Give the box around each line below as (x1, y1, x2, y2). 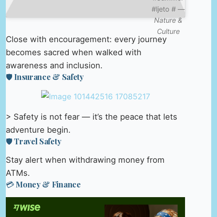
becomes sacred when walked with (6, 47, 141, 57)
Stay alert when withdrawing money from (6, 155, 165, 165)
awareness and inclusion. (6, 60, 103, 70)
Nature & (154, 15, 183, 24)
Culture (156, 27, 180, 35)
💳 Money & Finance (6, 179, 81, 190)
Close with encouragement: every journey (6, 34, 167, 44)
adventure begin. (6, 125, 71, 135)
